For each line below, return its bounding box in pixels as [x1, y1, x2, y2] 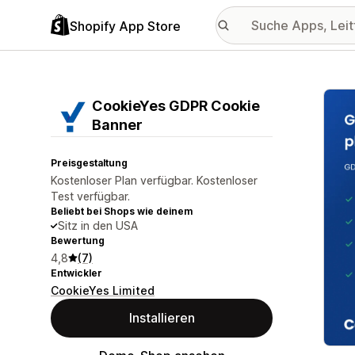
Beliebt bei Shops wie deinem [51, 205, 193, 217]
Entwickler [51, 267, 102, 279]
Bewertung [51, 235, 105, 246]
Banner [92, 116, 143, 133]
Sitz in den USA [58, 219, 138, 232]
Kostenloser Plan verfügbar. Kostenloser [51, 174, 258, 187]
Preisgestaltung [51, 157, 128, 169]
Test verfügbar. [51, 189, 130, 203]
